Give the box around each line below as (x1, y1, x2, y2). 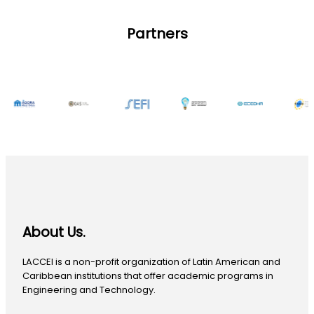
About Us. (22, 223, 86, 243)
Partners (126, 23, 188, 43)
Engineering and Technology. (22, 282, 156, 296)
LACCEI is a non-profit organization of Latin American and (22, 254, 280, 268)
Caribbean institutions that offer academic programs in (22, 268, 273, 282)
